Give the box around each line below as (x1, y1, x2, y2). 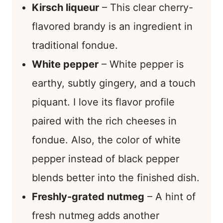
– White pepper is (99, 58, 184, 70)
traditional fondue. (32, 39, 118, 51)
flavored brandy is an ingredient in (32, 20, 193, 32)
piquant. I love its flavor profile (32, 96, 175, 108)
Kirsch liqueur (32, 1, 99, 13)
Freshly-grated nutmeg (32, 190, 144, 203)
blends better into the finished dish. (32, 171, 200, 184)
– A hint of (144, 190, 196, 203)
